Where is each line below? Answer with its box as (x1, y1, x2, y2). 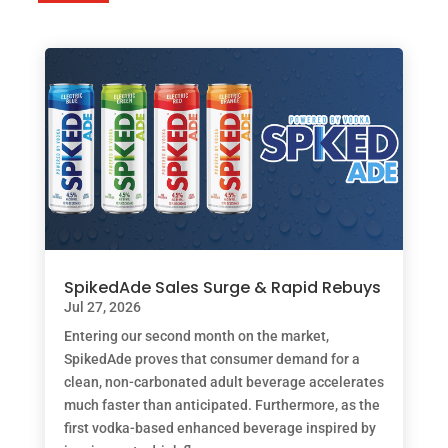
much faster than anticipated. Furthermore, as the (63, 396, 380, 413)
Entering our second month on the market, (63, 327, 329, 344)
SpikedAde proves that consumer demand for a (63, 350, 360, 367)
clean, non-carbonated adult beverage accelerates (63, 373, 384, 390)
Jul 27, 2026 (63, 298, 141, 315)
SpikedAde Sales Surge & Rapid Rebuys (63, 275, 381, 299)
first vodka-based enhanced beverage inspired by (63, 419, 376, 436)
